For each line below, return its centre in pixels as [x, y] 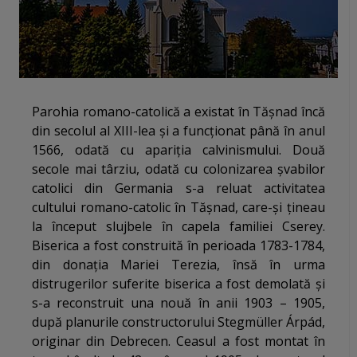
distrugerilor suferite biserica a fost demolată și [178, 284]
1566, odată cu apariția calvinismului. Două [178, 150]
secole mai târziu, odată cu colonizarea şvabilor [178, 169]
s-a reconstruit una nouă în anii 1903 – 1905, [178, 303]
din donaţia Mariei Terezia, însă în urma [178, 265]
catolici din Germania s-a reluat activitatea [178, 188]
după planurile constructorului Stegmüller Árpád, [178, 322]
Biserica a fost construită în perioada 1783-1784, [178, 246]
